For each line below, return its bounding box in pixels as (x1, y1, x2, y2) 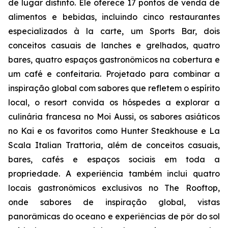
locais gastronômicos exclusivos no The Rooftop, (8, 183, 220, 193)
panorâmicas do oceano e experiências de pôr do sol (8, 211, 220, 221)
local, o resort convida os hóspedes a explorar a (8, 97, 220, 107)
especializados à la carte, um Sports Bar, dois (8, 26, 220, 36)
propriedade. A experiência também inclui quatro (8, 168, 220, 179)
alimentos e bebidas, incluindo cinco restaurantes (8, 12, 220, 22)
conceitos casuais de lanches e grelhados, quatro (8, 40, 220, 50)
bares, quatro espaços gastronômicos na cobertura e (8, 54, 220, 65)
